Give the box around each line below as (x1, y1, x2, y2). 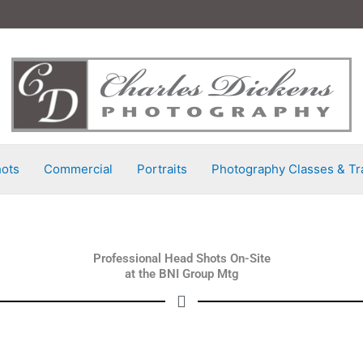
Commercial (43, 161, 113, 177)
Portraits (136, 161, 187, 177)
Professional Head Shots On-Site (92, 251, 271, 266)
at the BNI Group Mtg (124, 267, 239, 281)
